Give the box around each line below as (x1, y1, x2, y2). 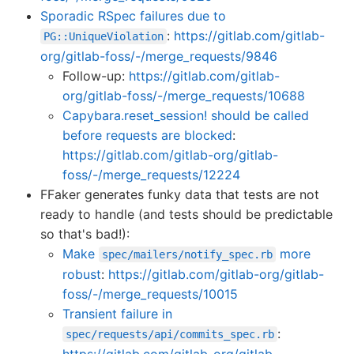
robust (62, 266, 101, 283)
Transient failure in (62, 306, 172, 322)
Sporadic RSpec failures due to (40, 8, 226, 24)
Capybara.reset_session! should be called (62, 107, 309, 124)
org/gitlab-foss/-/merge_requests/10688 (62, 88, 305, 104)
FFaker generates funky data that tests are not (40, 186, 319, 203)
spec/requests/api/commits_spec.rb (66, 328, 274, 341)
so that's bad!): (40, 226, 130, 243)
